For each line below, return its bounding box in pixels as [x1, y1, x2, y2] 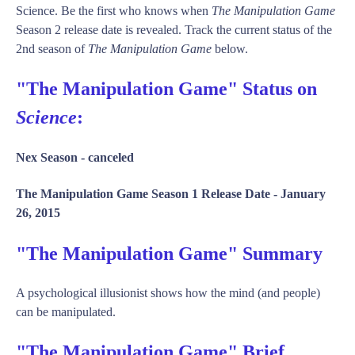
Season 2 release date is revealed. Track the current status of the [16, 23, 332, 37]
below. [212, 42, 248, 56]
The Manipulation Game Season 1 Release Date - [16, 186, 281, 200]
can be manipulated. [16, 304, 116, 319]
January [281, 186, 326, 200]
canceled [88, 151, 134, 165]
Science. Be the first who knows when [16, 4, 212, 18]
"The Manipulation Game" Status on [16, 78, 317, 100]
